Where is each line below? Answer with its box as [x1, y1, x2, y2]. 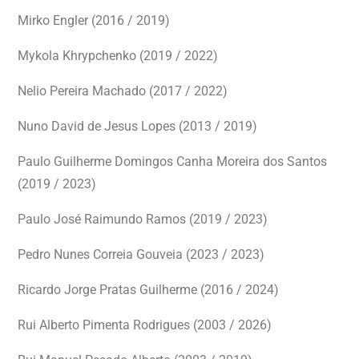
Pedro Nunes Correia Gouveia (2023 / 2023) [18, 247, 264, 262]
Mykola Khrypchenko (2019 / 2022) [18, 48, 218, 63]
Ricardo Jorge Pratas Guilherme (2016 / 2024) [18, 282, 279, 297]
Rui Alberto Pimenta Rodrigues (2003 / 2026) [18, 317, 272, 333]
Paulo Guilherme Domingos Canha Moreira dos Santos [18, 154, 327, 169]
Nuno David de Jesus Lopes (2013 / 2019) [18, 119, 257, 134]
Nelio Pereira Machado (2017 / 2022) [18, 83, 228, 99]
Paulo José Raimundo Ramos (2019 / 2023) [18, 212, 268, 227]
